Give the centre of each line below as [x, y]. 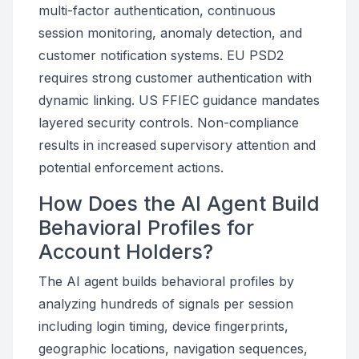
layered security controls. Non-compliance [169, 123]
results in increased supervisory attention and [177, 145]
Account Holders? [126, 252]
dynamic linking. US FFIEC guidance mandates [179, 100]
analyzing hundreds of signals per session [166, 304]
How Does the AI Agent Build [179, 204]
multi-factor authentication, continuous [157, 10]
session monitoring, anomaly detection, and [170, 33]
